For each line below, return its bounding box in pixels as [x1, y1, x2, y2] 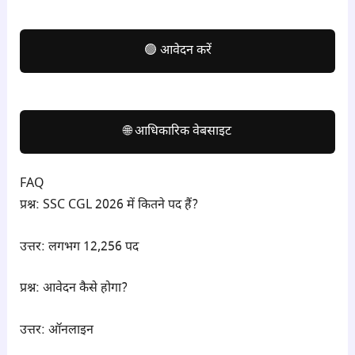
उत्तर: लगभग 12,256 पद [19, 239, 139, 256]
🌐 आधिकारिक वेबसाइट [124, 123, 231, 140]
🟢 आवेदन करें [143, 42, 212, 59]
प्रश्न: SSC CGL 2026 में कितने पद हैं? [19, 197, 198, 215]
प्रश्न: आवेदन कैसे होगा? [19, 281, 128, 298]
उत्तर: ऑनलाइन [19, 322, 94, 339]
